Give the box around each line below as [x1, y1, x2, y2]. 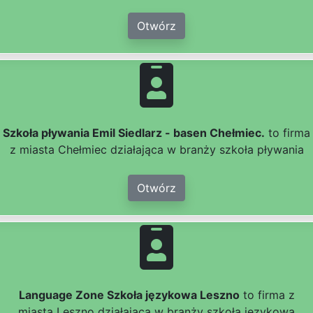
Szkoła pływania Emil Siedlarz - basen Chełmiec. [3, 126, 265, 140]
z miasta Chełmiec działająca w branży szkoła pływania [9, 143, 304, 157]
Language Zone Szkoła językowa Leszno [18, 288, 240, 303]
